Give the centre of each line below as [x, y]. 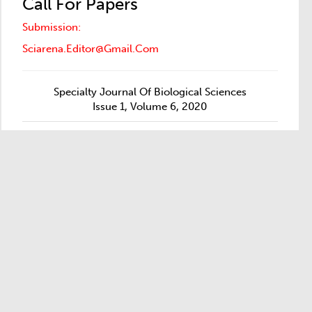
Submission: [51, 27]
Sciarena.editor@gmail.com [90, 49]
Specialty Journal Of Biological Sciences [150, 92]
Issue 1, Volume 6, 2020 [150, 107]
